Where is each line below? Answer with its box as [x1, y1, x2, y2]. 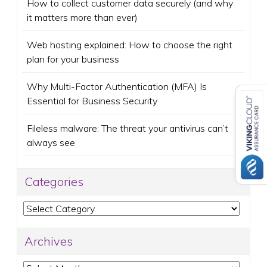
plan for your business [27, 52, 119, 65]
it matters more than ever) [27, 11, 138, 23]
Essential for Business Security [27, 94, 157, 107]
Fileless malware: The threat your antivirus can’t [27, 122, 228, 134]
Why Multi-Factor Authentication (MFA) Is [27, 80, 207, 92]
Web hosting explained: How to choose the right [27, 38, 232, 51]
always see [27, 136, 75, 148]
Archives [24, 233, 73, 249]
